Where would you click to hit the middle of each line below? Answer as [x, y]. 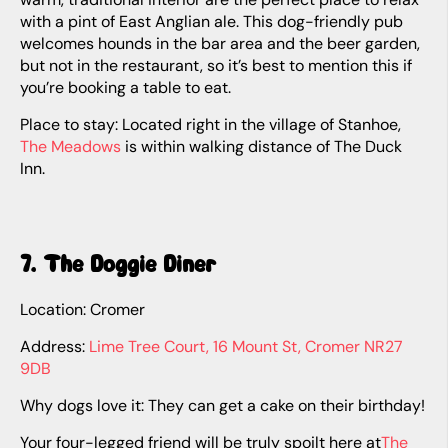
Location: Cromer [86, 309]
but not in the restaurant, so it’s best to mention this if [216, 65]
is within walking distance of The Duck [261, 146]
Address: [60, 346]
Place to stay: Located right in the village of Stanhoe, [215, 124]
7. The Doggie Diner [126, 263]
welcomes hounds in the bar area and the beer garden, [220, 43]
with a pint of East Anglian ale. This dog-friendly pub [211, 21]
